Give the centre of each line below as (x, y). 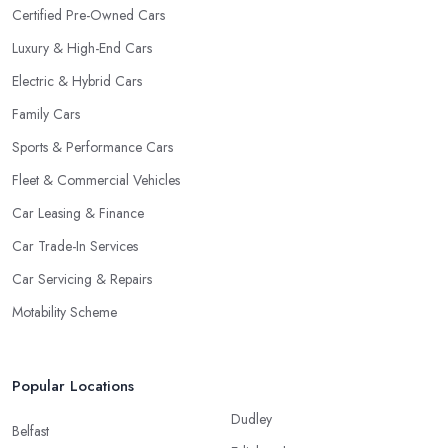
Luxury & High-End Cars (82, 48)
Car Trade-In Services (75, 246)
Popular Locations (73, 386)
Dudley (251, 419)
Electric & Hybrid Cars (77, 81)
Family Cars (46, 114)
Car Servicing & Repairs (82, 279)
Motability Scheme (64, 312)
